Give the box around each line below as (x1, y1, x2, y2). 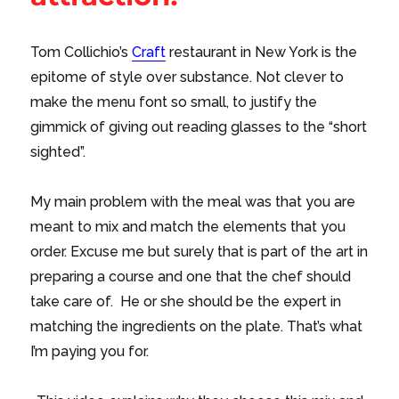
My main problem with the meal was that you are (30, 193, 356, 211)
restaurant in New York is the (166, 44, 358, 61)
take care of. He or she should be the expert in (30, 293, 342, 311)
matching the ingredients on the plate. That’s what (30, 318, 363, 336)
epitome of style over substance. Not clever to (30, 69, 345, 86)
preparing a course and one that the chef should (30, 268, 352, 286)
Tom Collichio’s (30, 44, 133, 61)
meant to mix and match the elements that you (30, 218, 346, 236)
